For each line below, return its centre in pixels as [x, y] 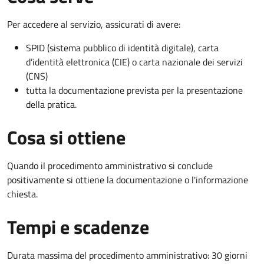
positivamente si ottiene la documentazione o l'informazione [128, 179]
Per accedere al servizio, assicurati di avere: [94, 24]
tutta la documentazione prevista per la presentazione [134, 90]
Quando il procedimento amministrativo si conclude [110, 165]
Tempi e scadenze [78, 227]
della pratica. [51, 104]
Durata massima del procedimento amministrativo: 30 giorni [127, 255]
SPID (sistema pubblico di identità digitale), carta [122, 47]
